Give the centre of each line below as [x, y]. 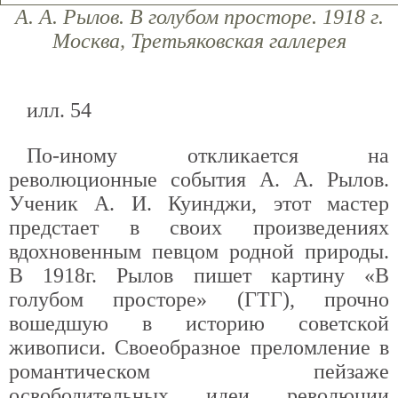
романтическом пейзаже [199, 371]
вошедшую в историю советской [199, 323]
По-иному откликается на [208, 155]
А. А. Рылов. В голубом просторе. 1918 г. [199, 17]
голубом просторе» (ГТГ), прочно [199, 299]
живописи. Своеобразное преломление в [199, 347]
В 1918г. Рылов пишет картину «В [199, 275]
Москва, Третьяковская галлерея [199, 41]
